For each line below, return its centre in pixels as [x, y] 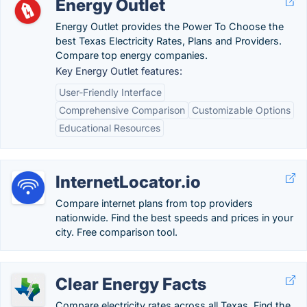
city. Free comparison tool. [116, 232]
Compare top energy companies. [132, 55]
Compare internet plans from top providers [154, 203]
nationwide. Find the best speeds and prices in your [174, 218]
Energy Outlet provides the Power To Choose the [170, 26]
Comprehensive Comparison [122, 110]
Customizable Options [241, 110]
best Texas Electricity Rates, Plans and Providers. [169, 41]
